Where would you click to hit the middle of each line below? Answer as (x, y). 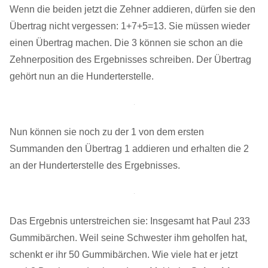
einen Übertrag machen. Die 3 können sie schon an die (126, 43)
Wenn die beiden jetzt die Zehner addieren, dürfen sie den (133, 10)
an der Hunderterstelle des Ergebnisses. (95, 166)
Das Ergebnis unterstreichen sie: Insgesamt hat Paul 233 (130, 221)
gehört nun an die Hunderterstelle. (82, 77)
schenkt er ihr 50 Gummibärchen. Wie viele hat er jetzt (124, 255)
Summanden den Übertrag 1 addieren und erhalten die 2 (129, 149)
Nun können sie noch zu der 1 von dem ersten (107, 132)
